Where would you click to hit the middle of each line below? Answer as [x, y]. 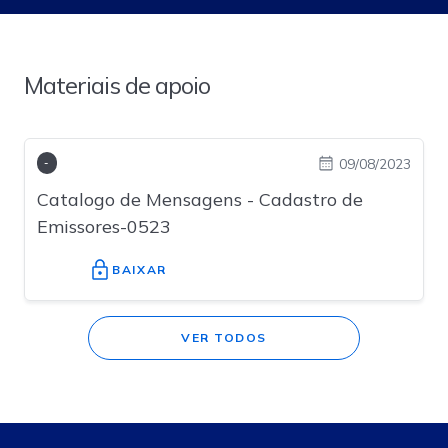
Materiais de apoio [117, 85]
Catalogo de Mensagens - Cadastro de [200, 199]
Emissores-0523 [104, 226]
